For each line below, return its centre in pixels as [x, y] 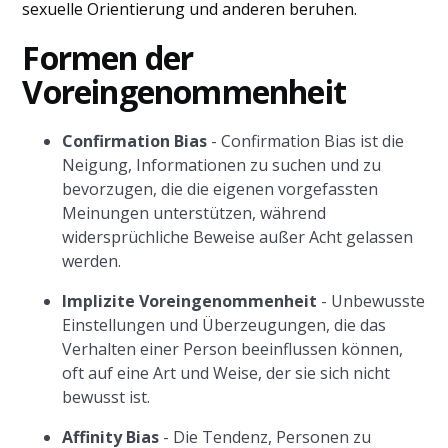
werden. [92, 261]
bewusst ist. [106, 397]
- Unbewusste [371, 301]
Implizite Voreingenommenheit [190, 301]
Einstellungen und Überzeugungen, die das [224, 325]
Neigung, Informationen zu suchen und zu [222, 165]
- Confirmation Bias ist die [306, 141]
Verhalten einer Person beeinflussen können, [233, 349]
